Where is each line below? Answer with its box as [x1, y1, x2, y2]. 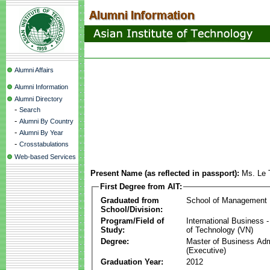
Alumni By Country [19, 118, 74, 125]
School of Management [186, 195, 267, 205]
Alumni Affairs [14, 66, 54, 74]
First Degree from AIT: [100, 182, 182, 191]
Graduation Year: [101, 257, 163, 266]
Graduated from [101, 195, 159, 205]
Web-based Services [14, 153, 76, 160]
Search [19, 106, 40, 113]
